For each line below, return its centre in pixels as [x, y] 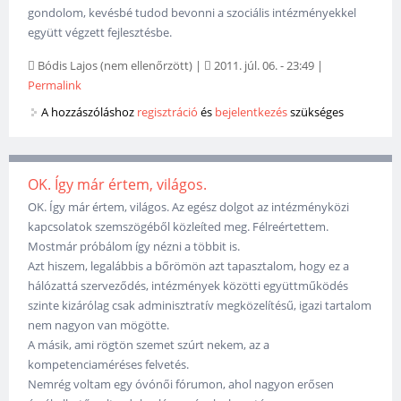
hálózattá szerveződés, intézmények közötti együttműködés [188, 285]
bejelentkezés [252, 111]
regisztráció [168, 111]
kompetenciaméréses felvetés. [109, 364]
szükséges [316, 111]
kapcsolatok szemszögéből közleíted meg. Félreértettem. [179, 226]
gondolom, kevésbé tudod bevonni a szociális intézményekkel [192, 12]
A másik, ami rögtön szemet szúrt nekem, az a [149, 344]
